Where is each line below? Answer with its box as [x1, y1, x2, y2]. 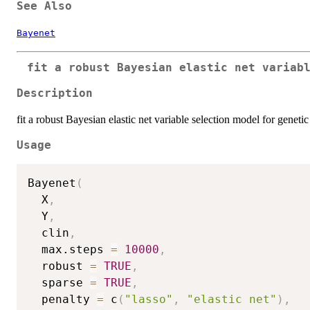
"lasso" [125, 292, 173, 306]
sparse [28, 275, 90, 289]
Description [17, 87, 93, 100]
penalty [28, 292, 97, 306]
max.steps [28, 242, 111, 256]
